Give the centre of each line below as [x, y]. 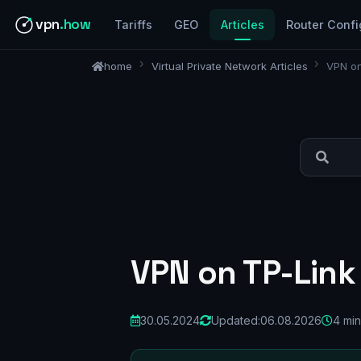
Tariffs [134, 25]
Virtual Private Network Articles [229, 66]
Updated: [236, 320]
